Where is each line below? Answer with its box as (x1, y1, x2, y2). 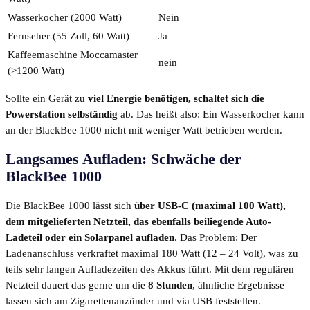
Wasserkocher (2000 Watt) (8, 11, 122, 23)
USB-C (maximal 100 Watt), (158, 200, 286, 212)
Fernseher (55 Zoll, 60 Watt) (8, 30, 129, 42)
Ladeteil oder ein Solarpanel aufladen (6, 232, 174, 244)
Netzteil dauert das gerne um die (6, 280, 148, 291)
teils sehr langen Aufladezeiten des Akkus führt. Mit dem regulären (6, 264, 294, 275)
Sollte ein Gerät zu (6, 93, 88, 104)
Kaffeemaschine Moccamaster (8, 48, 138, 60)
